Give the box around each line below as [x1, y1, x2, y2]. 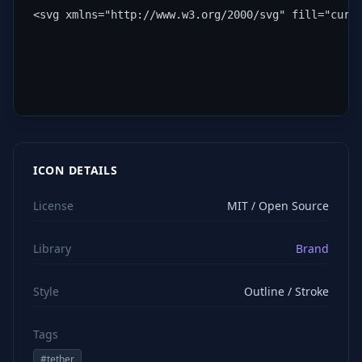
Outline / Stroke [244, 284, 329, 299]
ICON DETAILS [33, 162, 118, 178]
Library [33, 241, 71, 256]
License [33, 198, 74, 213]
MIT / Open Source [227, 198, 329, 213]
